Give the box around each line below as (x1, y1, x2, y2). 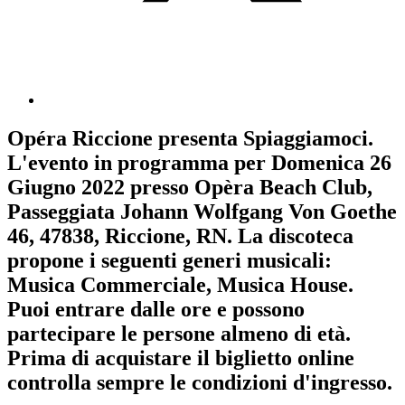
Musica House (217, 273, 348, 297)
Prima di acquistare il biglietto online (7, 346, 354, 371)
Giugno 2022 (7, 175, 125, 200)
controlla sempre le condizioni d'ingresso (7, 371, 387, 395)
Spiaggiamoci (243, 127, 368, 151)
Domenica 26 (271, 151, 391, 175)
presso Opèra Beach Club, (125, 175, 372, 200)
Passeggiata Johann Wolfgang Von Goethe (7, 200, 397, 224)
